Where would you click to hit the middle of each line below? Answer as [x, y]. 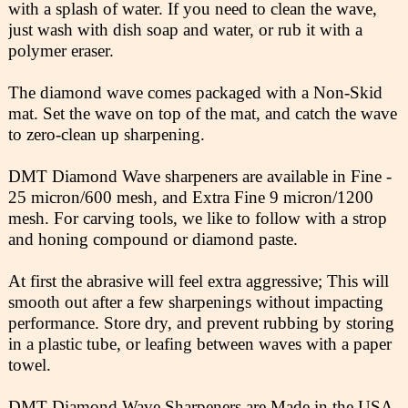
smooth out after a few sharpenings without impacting [195, 301]
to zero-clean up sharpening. [106, 134]
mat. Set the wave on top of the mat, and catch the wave [202, 113]
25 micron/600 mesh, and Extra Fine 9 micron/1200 [190, 197]
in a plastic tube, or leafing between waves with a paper [199, 343]
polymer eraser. [61, 50]
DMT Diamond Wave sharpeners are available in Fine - [199, 176]
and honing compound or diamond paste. [153, 239]
